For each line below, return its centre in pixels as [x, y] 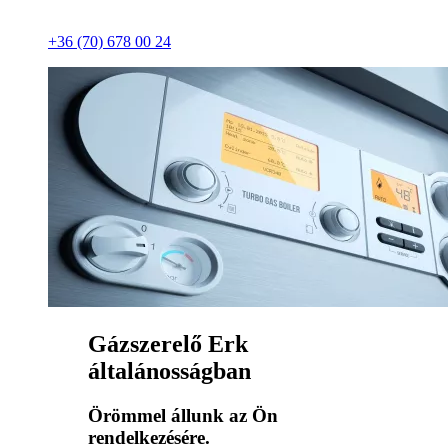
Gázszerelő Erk [168, 344]
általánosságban [169, 371]
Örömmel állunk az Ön [183, 416]
